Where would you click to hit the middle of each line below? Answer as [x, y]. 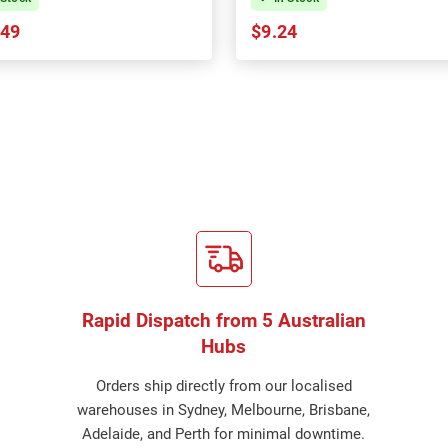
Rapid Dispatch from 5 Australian [223, 320]
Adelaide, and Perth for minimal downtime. [224, 434]
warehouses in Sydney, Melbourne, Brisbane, [224, 410]
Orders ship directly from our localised [223, 386]
